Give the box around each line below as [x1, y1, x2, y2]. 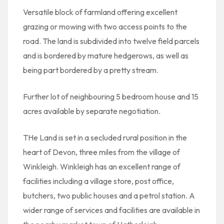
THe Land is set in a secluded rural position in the [23, 132, 187, 142]
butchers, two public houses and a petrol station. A [23, 190, 195, 200]
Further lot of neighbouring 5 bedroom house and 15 [23, 91, 198, 101]
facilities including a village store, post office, [23, 176, 174, 186]
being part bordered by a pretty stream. [23, 65, 158, 75]
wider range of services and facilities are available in [23, 205, 200, 215]
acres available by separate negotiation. [23, 106, 160, 116]
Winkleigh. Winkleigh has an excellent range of [23, 161, 180, 171]
